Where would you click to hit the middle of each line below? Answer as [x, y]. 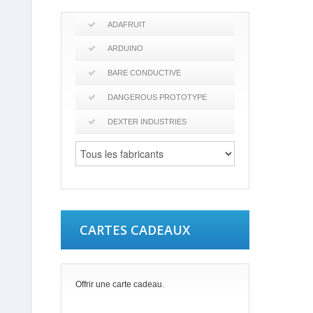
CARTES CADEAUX [135, 230]
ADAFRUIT [127, 24]
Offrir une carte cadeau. [120, 284]
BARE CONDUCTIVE [144, 73]
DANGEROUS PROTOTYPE [157, 97]
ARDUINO [125, 48]
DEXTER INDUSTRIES [147, 122]
